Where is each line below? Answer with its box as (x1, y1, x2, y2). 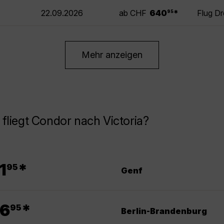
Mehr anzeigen (81, 49, 142, 60)
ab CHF (119, 8, 146, 18)
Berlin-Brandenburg (121, 205, 207, 216)
